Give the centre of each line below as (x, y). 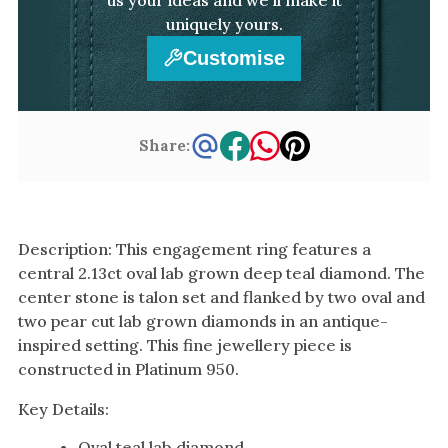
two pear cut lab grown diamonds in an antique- (203, 320)
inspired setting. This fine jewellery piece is (185, 344)
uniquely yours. (224, 23)
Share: (164, 146)
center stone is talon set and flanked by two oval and (221, 296)
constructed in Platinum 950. (128, 368)
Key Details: (63, 408)
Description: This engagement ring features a (194, 248)
